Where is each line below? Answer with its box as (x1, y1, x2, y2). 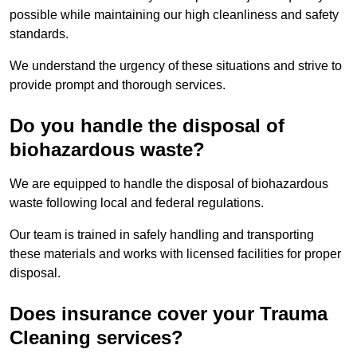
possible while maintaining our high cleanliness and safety (10, 8, 339, 22)
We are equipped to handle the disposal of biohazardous (10, 177, 328, 191)
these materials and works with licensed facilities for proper (10, 247, 341, 261)
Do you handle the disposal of (10, 115, 284, 137)
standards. (10, 27, 72, 41)
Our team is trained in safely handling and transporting (10, 228, 314, 242)
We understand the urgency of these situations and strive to (10, 59, 342, 73)
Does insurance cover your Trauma (10, 303, 328, 325)
